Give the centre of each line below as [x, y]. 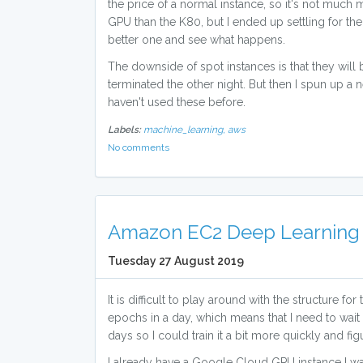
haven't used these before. [177, 102]
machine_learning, [186, 130]
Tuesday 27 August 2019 [176, 261]
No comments [139, 147]
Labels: [124, 130]
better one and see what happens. [196, 40]
